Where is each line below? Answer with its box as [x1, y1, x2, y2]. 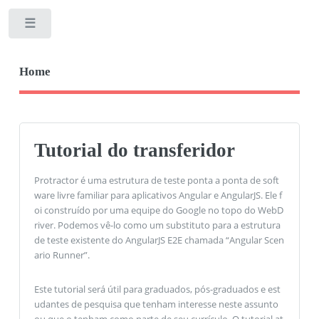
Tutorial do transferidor [33, 139, 235, 161]
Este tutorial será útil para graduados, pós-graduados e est [33, 282, 281, 296]
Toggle [62, 21, 89, 33]
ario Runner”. [33, 249, 90, 262]
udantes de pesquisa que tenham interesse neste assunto [33, 297, 278, 310]
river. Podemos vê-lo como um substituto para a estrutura [33, 219, 281, 232]
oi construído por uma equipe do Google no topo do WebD [33, 204, 283, 217]
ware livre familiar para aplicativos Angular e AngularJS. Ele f [33, 189, 282, 202]
